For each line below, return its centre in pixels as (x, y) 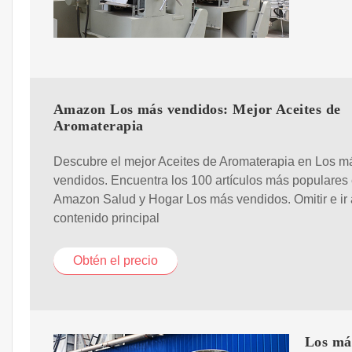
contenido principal (106, 218)
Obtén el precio (115, 260)
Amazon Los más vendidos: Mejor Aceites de (197, 110)
